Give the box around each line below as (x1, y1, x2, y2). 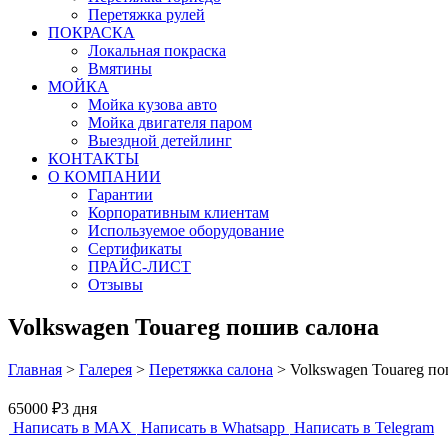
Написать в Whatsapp (137, 418, 289, 436)
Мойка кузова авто (88, 96, 217, 113)
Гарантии (88, 186, 153, 203)
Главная (8, 360, 62, 378)
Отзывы (88, 276, 143, 293)
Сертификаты (88, 240, 182, 257)
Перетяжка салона (149, 360, 273, 378)
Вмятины (88, 60, 152, 77)
